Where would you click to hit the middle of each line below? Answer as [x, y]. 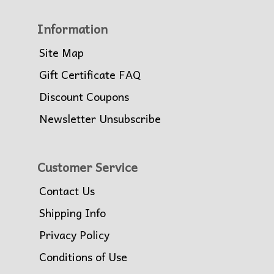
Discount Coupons [84, 96]
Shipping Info [72, 212]
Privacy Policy [74, 234]
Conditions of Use [83, 256]
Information [72, 28]
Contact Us [67, 190]
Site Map [61, 52]
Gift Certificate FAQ [90, 74]
